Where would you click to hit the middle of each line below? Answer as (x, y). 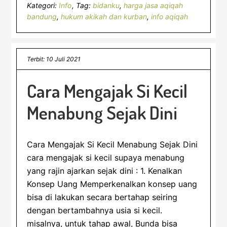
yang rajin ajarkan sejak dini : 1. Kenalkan (105, 171)
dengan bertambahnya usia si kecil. (95, 210)
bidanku (106, 5)
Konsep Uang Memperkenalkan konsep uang (112, 184)
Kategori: (43, 5)
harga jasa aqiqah (154, 5)
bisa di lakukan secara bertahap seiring (102, 197)
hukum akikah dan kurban (104, 16)
